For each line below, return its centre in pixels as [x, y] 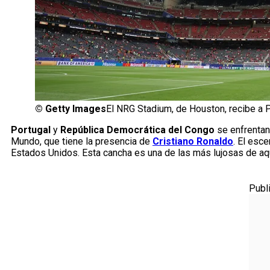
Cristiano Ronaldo [193, 142]
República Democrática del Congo [137, 130]
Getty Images [76, 109]
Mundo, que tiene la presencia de [82, 142]
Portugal [31, 130]
